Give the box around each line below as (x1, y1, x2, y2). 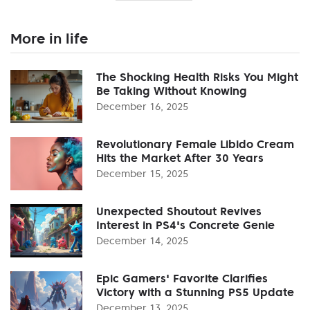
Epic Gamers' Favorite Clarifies (96, 271, 268, 285)
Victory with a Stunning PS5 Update (96, 284, 294, 299)
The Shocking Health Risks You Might (96, 69, 298, 84)
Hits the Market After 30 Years (96, 150, 264, 165)
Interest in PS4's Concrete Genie (96, 217, 275, 232)
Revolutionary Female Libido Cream (96, 136, 294, 151)
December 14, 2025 (96, 234, 188, 247)
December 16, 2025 (96, 100, 188, 113)
